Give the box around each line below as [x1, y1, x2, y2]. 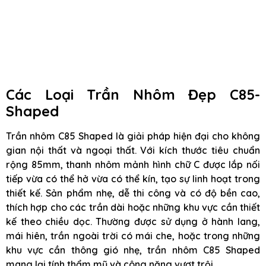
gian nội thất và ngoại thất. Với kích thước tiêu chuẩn [6, 144, 260, 157]
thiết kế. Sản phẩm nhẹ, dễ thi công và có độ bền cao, [6, 187, 260, 199]
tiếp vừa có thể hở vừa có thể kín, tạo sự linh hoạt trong [6, 173, 260, 185]
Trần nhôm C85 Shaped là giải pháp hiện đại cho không [6, 130, 260, 142]
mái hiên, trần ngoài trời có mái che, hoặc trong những [6, 230, 260, 242]
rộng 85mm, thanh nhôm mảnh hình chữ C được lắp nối [6, 159, 260, 171]
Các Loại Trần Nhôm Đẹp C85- [6, 85, 260, 104]
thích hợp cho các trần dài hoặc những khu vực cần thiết [6, 201, 260, 214]
